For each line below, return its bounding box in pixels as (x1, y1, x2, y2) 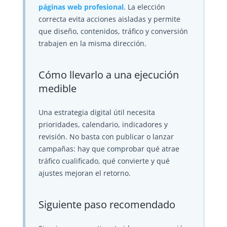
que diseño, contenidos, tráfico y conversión (38, 26, 188, 36)
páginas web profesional (38, 2, 124, 12)
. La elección (123, 2, 165, 12)
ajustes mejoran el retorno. (38, 168, 131, 178)
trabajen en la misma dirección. (38, 39, 146, 49)
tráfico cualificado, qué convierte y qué (38, 156, 170, 166)
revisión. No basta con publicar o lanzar (38, 132, 174, 142)
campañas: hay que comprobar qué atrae (38, 144, 179, 154)
